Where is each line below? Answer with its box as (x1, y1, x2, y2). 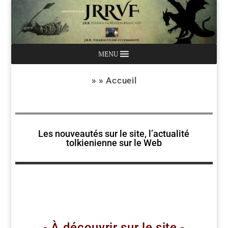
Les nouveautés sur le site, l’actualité (38, 128, 190, 139)
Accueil (106, 75, 137, 85)
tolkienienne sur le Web (66, 137, 162, 148)
